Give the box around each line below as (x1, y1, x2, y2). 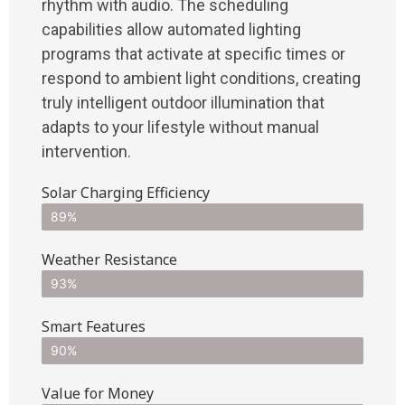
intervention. (42, 141, 131, 161)
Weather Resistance (42, 249, 177, 269)
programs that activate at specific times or (42, 43, 345, 63)
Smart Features (42, 316, 146, 336)
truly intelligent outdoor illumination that (42, 92, 325, 112)
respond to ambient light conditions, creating (42, 68, 361, 88)
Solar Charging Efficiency (42, 182, 210, 202)
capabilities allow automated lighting (42, 19, 301, 39)
